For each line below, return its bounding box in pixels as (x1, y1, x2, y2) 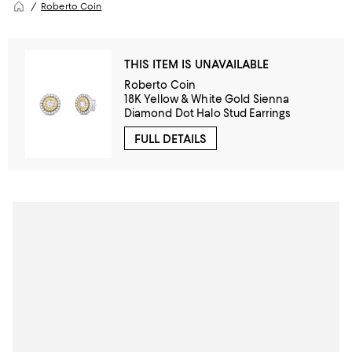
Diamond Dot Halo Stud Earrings (123, 106, 291, 119)
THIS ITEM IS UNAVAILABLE (123, 57, 269, 71)
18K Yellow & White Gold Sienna (123, 92, 290, 105)
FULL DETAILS (134, 131, 207, 146)
